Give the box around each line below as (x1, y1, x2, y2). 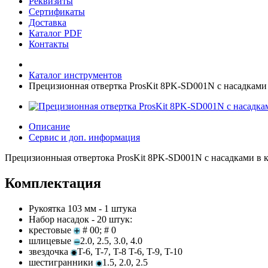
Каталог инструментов (29, 70, 122, 80)
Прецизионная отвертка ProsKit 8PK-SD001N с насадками (29, 81, 267, 91)
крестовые (29, 224, 74, 235)
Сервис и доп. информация (29, 132, 140, 142)
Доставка (29, 17, 66, 28)
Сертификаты (29, 7, 85, 17)
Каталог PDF (29, 28, 82, 38)
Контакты (29, 39, 69, 49)
